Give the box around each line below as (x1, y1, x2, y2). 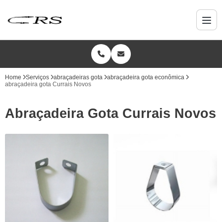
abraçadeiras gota (54, 74, 103, 81)
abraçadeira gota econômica (107, 74, 184, 81)
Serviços (26, 74, 49, 81)
